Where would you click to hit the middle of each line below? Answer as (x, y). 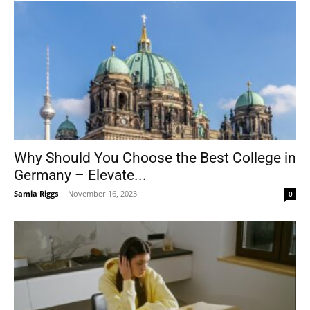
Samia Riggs (36, 193)
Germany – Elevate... (80, 175)
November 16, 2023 (102, 193)
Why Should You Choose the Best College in (155, 157)
